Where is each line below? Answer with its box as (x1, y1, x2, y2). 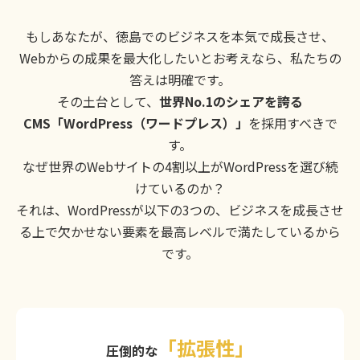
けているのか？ (135, 178, 225, 198)
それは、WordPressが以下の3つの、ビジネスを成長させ (16, 200, 344, 220)
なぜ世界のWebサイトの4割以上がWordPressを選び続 (22, 157, 338, 177)
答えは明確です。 (129, 70, 231, 90)
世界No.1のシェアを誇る (159, 92, 303, 112)
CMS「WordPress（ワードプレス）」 (22, 113, 248, 133)
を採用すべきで (247, 113, 337, 133)
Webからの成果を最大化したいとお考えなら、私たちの (18, 48, 342, 68)
